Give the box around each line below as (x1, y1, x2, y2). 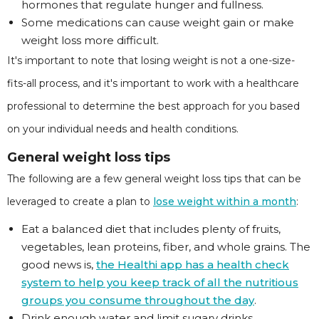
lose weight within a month (153, 195, 296, 208)
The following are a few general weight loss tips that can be (7, 172, 301, 185)
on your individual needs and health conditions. (7, 122, 239, 135)
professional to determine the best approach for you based (7, 100, 300, 113)
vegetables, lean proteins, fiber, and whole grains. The (21, 240, 310, 253)
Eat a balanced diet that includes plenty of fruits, (21, 222, 281, 236)
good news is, (21, 258, 96, 271)
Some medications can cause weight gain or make (21, 16, 294, 29)
